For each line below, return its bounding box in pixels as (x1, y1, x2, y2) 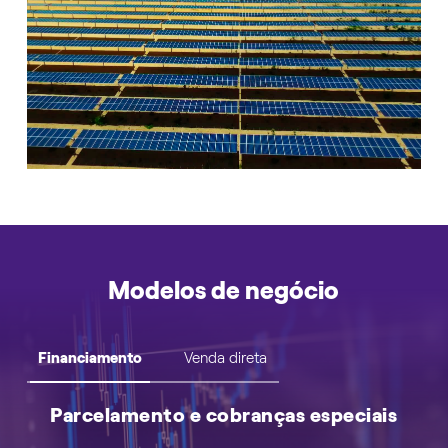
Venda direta (183, 348, 267, 367)
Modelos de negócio (108, 274, 340, 305)
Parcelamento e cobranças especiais (50, 402, 398, 427)
